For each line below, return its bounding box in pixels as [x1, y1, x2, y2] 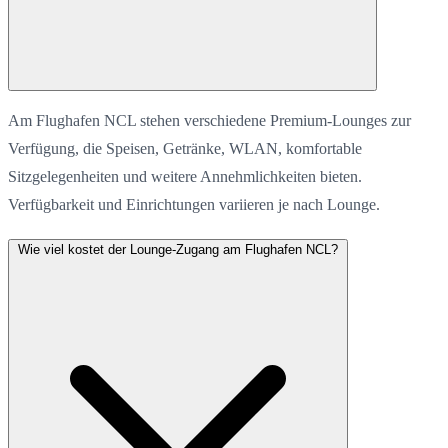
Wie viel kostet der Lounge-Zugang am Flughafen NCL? [18, 241, 338, 257]
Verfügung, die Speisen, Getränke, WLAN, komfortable [8, 139, 362, 157]
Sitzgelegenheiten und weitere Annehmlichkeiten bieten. [8, 167, 362, 185]
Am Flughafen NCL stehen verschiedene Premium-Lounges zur [8, 111, 411, 129]
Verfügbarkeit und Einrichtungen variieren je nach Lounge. [8, 195, 380, 213]
